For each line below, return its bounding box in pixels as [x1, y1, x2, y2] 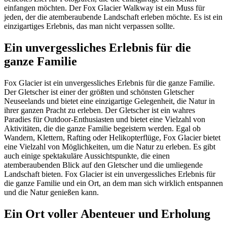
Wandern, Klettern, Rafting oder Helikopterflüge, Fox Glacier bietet [4, 133, 220, 142]
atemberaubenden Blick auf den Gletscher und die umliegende [4, 161, 203, 170]
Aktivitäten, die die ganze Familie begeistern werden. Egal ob [4, 124, 201, 133]
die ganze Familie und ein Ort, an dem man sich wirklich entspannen [4, 179, 223, 188]
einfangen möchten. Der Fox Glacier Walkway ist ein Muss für [4, 4, 205, 13]
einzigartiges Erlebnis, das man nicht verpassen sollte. [4, 22, 175, 31]
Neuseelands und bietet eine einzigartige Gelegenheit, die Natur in [4, 97, 215, 106]
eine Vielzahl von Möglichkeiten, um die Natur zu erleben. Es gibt [4, 142, 215, 152]
